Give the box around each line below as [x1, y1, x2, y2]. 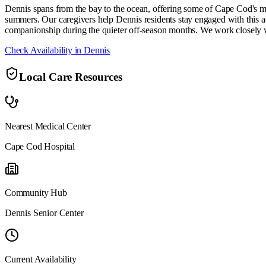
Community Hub [5, 188, 67, 198]
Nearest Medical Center [5, 121, 91, 132]
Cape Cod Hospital [5, 141, 75, 152]
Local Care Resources [19, 71, 122, 84]
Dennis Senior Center [5, 208, 84, 218]
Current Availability [5, 254, 77, 265]
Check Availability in [5, 45, 84, 55]
